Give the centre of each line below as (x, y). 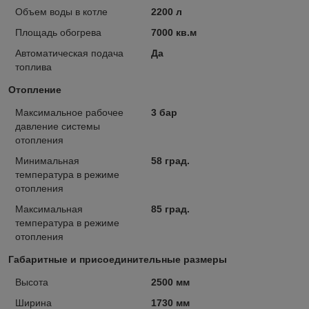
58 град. (170, 160)
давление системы (58, 126)
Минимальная (47, 160)
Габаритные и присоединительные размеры (118, 259)
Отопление (35, 89)
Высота (32, 282)
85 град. (170, 209)
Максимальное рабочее (69, 112)
